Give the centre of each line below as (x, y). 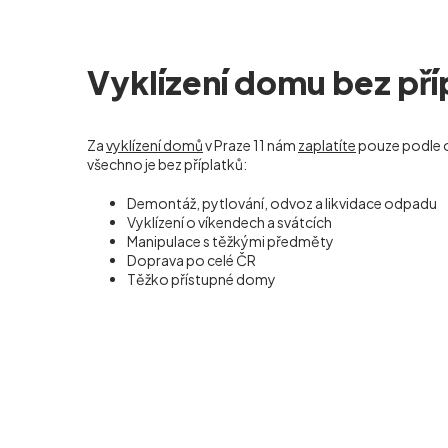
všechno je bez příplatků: (167, 163)
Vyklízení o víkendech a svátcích (229, 221)
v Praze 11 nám (250, 144)
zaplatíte (327, 144)
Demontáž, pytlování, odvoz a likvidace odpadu (282, 202)
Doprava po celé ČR (191, 259)
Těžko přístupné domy (201, 278)
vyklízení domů (154, 144)
